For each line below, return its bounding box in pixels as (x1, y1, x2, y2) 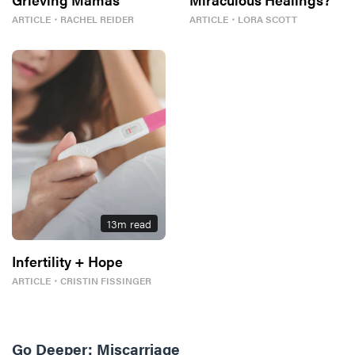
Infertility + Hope (12, 250, 123, 271)
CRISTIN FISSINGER (60, 273, 151, 288)
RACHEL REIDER (60, 11, 134, 26)
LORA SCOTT (238, 11, 297, 26)
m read (117, 215, 151, 231)
